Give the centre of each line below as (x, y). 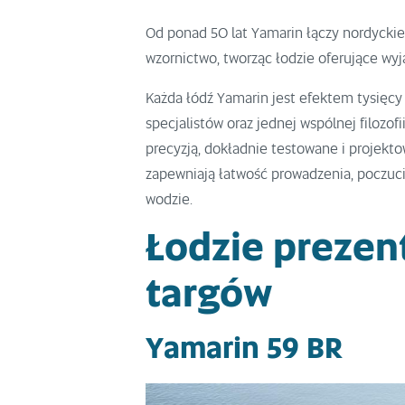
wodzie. (170, 200)
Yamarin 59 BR (245, 350)
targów (209, 296)
